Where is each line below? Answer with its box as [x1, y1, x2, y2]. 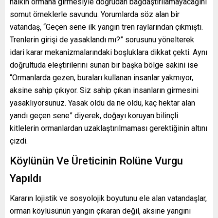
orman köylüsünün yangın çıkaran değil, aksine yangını [10, 206, 191, 216]
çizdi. [10, 136, 28, 145]
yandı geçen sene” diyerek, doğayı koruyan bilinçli [10, 110, 178, 120]
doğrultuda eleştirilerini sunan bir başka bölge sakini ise [10, 60, 198, 70]
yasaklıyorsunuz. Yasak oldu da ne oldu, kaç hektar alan [10, 98, 195, 108]
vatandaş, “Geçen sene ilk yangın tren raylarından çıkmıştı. [10, 22, 203, 32]
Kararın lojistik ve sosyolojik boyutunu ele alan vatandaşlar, [10, 193, 207, 203]
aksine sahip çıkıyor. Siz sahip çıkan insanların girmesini [10, 85, 199, 95]
